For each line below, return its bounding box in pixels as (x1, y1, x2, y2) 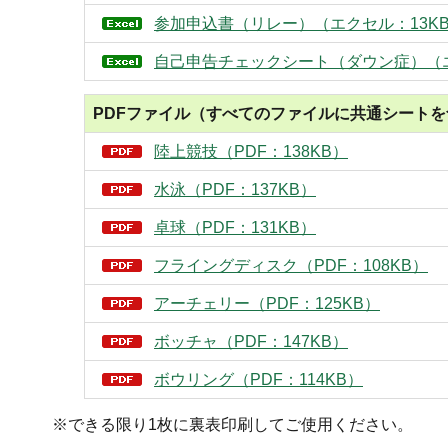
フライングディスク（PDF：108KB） (154, 257, 428, 275)
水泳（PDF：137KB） (154, 181, 316, 199)
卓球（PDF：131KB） (154, 219, 316, 237)
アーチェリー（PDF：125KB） (154, 295, 380, 313)
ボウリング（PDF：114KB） (154, 371, 363, 389)
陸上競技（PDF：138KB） (154, 143, 348, 161)
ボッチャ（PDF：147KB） (154, 333, 348, 351)
